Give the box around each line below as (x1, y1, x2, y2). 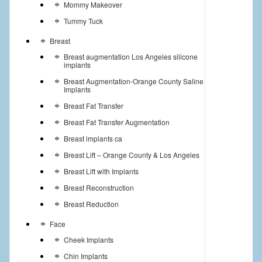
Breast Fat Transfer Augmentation (63, 116, 170, 127)
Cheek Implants (63, 234, 113, 244)
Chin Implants (63, 250, 108, 261)
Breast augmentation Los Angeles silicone (63, 51, 198, 61)
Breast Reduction (63, 198, 119, 209)
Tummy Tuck (63, 15, 103, 26)
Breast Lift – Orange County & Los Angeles (63, 149, 199, 160)
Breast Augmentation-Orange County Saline (63, 75, 204, 86)
